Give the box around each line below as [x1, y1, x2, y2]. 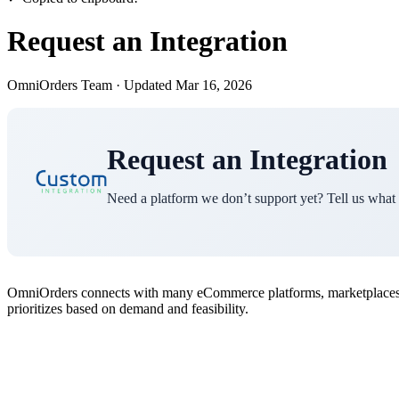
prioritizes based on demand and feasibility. [7, 300, 248, 316]
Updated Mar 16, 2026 [124, 77, 252, 93]
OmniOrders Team [7, 77, 112, 93]
